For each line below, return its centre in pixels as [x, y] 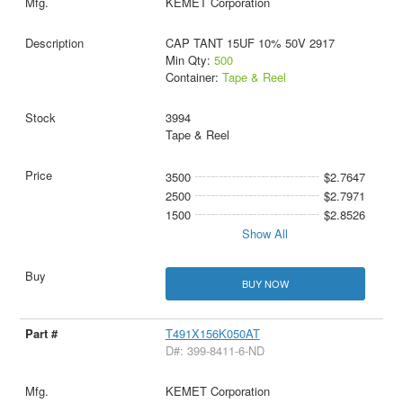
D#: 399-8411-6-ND [215, 351]
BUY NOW [265, 284]
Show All [265, 234]
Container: [193, 77]
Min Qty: [189, 60]
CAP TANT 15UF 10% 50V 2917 [250, 43]
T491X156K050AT [212, 334]
